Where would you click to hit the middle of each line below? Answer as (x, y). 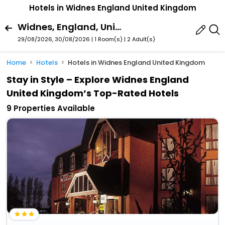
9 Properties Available (51, 108)
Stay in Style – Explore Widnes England (98, 80)
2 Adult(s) (141, 39)
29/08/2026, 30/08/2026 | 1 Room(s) (70, 39)
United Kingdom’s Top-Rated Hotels (93, 93)
